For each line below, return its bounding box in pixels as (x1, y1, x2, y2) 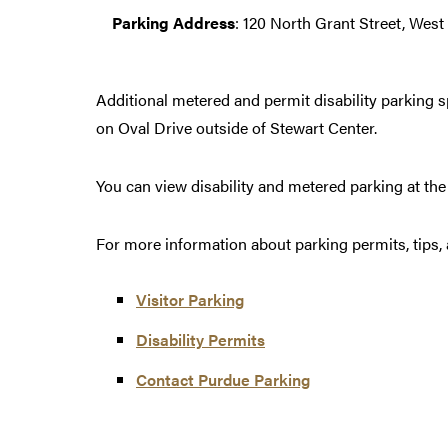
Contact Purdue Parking (136, 368, 310, 392)
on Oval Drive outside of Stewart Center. (96, 116, 377, 140)
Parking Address (112, 11, 235, 35)
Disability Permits (136, 328, 265, 352)
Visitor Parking (136, 288, 244, 312)
